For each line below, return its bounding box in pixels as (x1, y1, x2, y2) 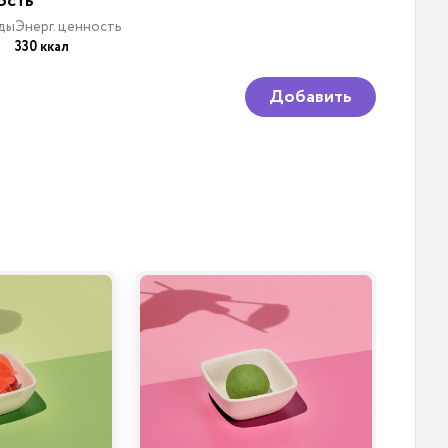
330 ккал (15, 37, 69, 57)
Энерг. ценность (15, 17, 122, 36)
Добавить (269, 84, 352, 110)
